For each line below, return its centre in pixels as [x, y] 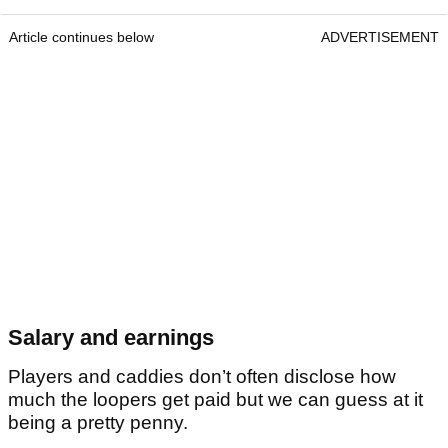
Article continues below [81, 36]
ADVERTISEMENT [380, 36]
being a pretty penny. [98, 422]
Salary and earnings [111, 337]
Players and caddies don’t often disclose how [202, 376]
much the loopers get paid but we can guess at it [215, 399]
